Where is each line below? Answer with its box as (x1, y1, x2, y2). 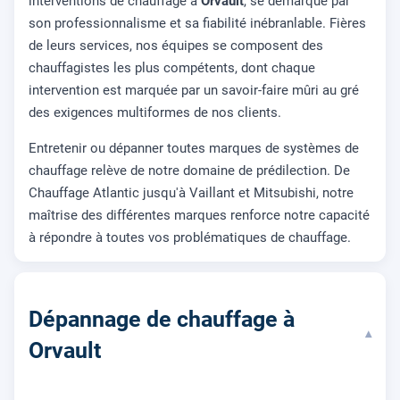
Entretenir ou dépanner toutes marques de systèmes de (29, 140, 359, 157)
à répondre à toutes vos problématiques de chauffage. (29, 229, 351, 246)
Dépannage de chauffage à (29, 306, 295, 333)
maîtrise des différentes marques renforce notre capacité (29, 207, 370, 224)
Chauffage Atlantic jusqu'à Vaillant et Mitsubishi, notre (29, 185, 354, 202)
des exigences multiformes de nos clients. (29, 104, 281, 121)
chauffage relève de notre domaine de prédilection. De (29, 162, 350, 179)
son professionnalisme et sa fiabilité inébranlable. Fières (29, 15, 366, 32)
